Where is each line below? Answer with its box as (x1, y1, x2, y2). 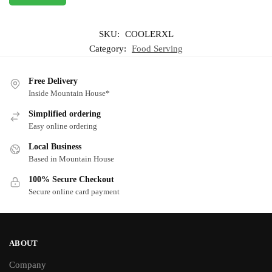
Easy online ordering (29, 121, 97, 131)
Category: (89, 43, 129, 53)
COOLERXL (124, 29, 174, 39)
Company (9, 260, 46, 270)
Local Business (29, 141, 81, 151)
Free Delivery (29, 76, 78, 86)
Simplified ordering (29, 109, 101, 118)
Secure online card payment (29, 186, 120, 196)
